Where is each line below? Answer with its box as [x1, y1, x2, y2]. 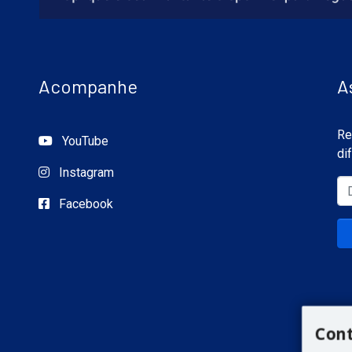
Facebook [56, 196, 113, 212]
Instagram [56, 165, 114, 181]
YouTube [59, 134, 108, 149]
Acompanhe [38, 75, 137, 98]
